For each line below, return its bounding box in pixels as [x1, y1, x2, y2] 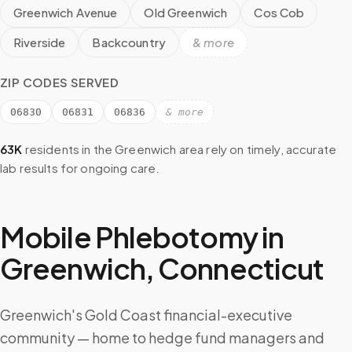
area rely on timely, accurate [176, 141, 337, 156]
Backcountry [92, 35, 167, 49]
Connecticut [158, 251, 324, 286]
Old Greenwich [144, 5, 228, 20]
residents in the [22, 141, 113, 156]
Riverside [13, 35, 66, 49]
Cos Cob [254, 5, 305, 20]
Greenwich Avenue [13, 5, 118, 20]
